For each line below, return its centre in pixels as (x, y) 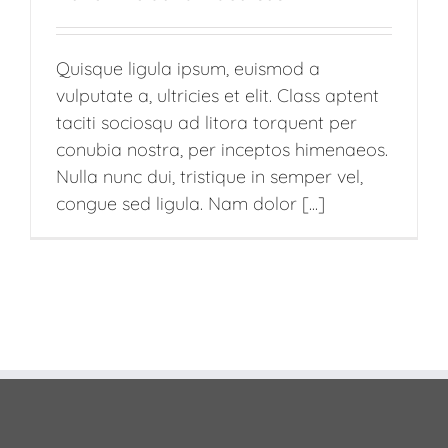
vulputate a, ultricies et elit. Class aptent (217, 95)
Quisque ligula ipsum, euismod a (188, 68)
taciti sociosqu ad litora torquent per (206, 122)
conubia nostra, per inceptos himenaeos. (222, 149)
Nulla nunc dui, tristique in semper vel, (209, 176)
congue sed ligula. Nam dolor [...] (190, 203)
